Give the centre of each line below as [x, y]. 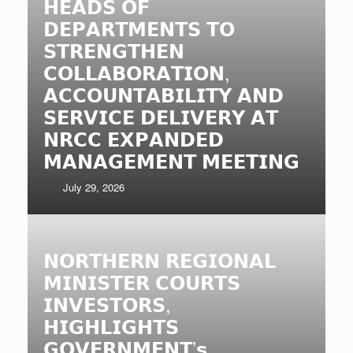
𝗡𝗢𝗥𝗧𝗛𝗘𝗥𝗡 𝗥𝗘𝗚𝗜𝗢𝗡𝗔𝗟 [160, 259]
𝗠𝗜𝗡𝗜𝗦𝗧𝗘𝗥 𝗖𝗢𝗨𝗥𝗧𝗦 [142, 281]
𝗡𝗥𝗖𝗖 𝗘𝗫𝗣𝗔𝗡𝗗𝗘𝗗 [134, 138]
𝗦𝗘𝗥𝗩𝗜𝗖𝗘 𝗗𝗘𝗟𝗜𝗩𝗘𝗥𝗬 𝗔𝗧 [161, 116]
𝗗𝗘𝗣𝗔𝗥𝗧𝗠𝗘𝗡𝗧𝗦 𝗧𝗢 [139, 28]
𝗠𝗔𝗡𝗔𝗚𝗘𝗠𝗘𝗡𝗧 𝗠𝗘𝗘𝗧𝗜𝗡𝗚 [171, 160]
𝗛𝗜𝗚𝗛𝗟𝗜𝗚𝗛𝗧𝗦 [111, 325]
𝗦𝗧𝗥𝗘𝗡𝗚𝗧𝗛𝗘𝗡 [114, 50]
